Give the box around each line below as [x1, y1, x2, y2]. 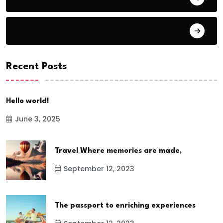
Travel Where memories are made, [55, 147, 182, 155]
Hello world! [6, 97, 49, 105]
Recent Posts [6, 61, 67, 72]
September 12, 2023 [64, 163, 134, 174]
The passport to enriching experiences [55, 202, 196, 210]
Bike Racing [19, 24, 69, 36]
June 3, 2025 [15, 113, 60, 124]
